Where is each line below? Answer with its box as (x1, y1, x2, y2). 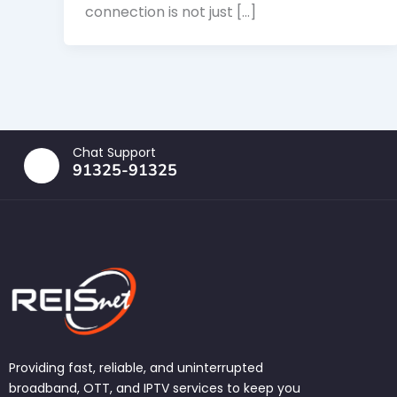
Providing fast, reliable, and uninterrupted (9, 359, 263, 377)
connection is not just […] (85, 2, 256, 23)
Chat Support (73, 144, 156, 162)
